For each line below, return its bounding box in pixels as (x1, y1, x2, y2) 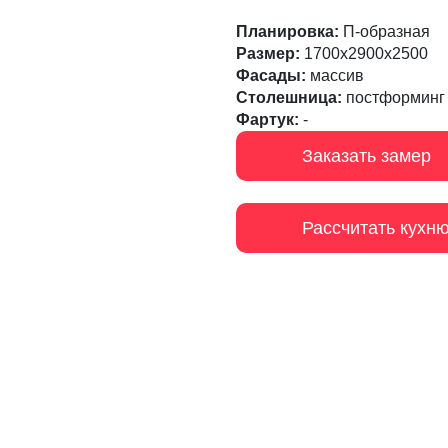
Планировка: (236, 23, 339, 40)
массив (306, 67, 364, 84)
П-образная (339, 23, 430, 40)
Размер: (236, 45, 300, 62)
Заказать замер (302, 145, 431, 166)
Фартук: (236, 111, 299, 128)
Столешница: (236, 89, 342, 106)
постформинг (342, 89, 445, 106)
